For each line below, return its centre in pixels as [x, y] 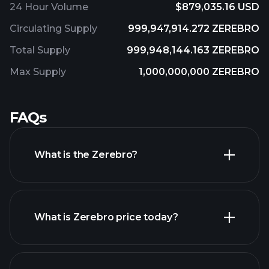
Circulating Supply [53, 29]
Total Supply [40, 50]
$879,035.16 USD [217, 7]
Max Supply [38, 72]
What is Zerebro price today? [106, 217]
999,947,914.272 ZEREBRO [194, 29]
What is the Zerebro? [86, 155]
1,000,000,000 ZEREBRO [199, 72]
